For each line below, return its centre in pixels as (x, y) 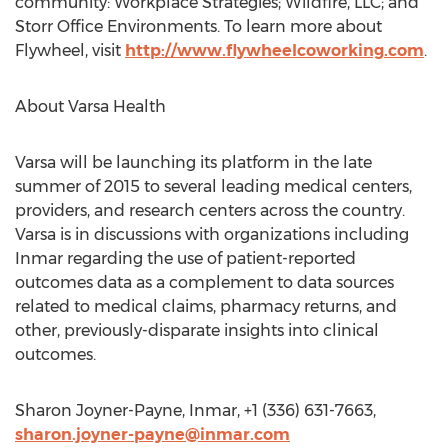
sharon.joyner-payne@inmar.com (152, 434)
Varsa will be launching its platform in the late (193, 162)
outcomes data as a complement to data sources (204, 282)
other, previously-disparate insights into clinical (197, 330)
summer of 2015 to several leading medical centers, (213, 186)
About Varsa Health (90, 106)
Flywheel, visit (70, 50)
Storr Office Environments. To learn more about (198, 26)
